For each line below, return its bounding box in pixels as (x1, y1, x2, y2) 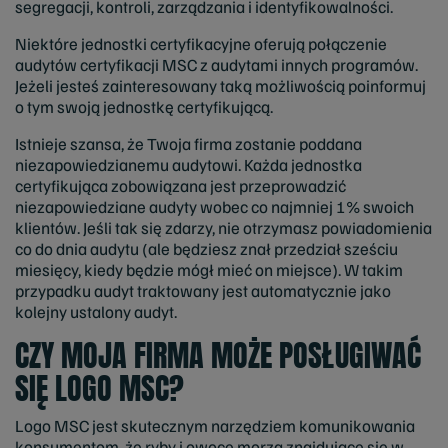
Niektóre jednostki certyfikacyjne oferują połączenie (15, 33, 387, 55)
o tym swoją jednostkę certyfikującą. (15, 96, 273, 118)
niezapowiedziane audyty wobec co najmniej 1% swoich (15, 196, 414, 218)
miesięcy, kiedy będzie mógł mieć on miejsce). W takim (15, 259, 403, 281)
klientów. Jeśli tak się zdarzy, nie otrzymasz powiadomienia (15, 217, 432, 239)
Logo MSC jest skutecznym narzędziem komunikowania (15, 414, 415, 436)
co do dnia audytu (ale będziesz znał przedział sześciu (15, 238, 398, 260)
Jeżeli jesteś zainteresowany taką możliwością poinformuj (15, 75, 426, 97)
